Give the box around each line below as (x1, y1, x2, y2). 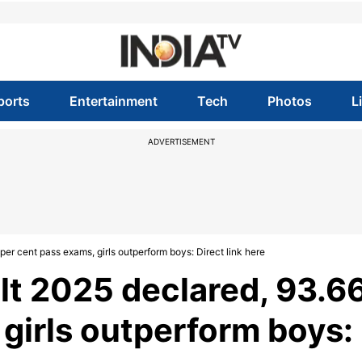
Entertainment (69, 93, 158, 109)
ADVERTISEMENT (147, 137, 215, 146)
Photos (267, 93, 313, 109)
